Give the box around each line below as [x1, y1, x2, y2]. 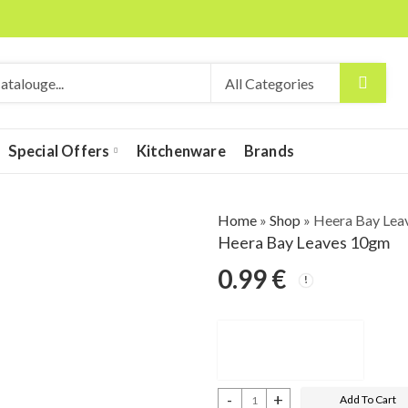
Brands [243, 142, 294, 160]
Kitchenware [136, 142, 226, 160]
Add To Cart [339, 392, 396, 406]
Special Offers [7, 142, 110, 160]
